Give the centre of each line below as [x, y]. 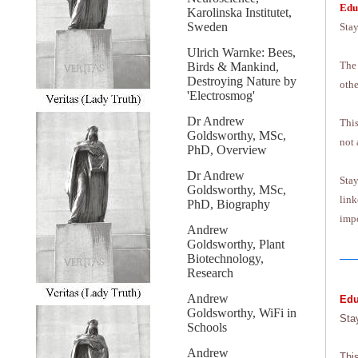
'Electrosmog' [221, 95]
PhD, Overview [227, 150]
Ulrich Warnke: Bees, [241, 52]
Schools [207, 327]
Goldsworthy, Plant [236, 244]
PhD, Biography [229, 204]
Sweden [207, 27]
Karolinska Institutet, [239, 12]
